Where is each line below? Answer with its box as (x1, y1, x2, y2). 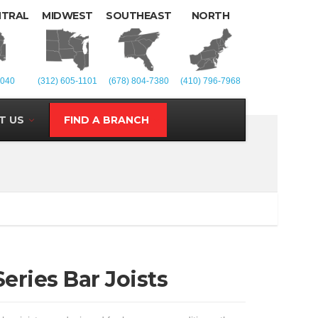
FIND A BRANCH (64, 114, 149, 126)
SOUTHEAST (106, 9, 172, 22)
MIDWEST (42, 9, 93, 22)
